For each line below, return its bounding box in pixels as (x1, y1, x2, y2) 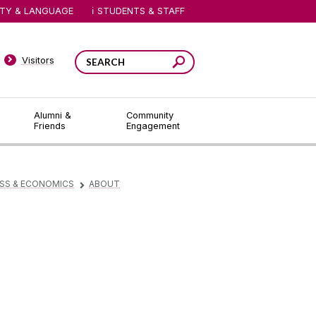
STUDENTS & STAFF (97, 5, 186, 16)
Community (126, 110, 174, 121)
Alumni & (33, 110, 71, 121)
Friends (33, 121, 66, 131)
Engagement (126, 121, 180, 131)
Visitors (21, 54, 54, 66)
